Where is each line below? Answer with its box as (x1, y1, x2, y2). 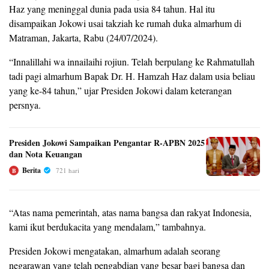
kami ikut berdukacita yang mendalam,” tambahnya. (9, 220, 206, 233)
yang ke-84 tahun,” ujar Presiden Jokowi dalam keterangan (9, 83, 232, 97)
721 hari (56, 165, 79, 175)
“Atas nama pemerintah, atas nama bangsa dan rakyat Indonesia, (9, 205, 252, 219)
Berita (22, 165, 41, 175)
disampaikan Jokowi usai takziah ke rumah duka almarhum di (9, 16, 241, 29)
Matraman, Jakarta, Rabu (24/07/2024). (9, 31, 158, 44)
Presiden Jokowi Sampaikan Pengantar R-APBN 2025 (9, 136, 205, 149)
